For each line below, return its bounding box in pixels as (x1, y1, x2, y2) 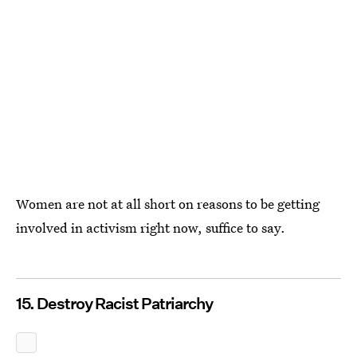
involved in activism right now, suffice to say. (16, 218, 285, 237)
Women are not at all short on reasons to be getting (16, 194, 320, 213)
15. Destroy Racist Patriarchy (16, 294, 213, 313)
